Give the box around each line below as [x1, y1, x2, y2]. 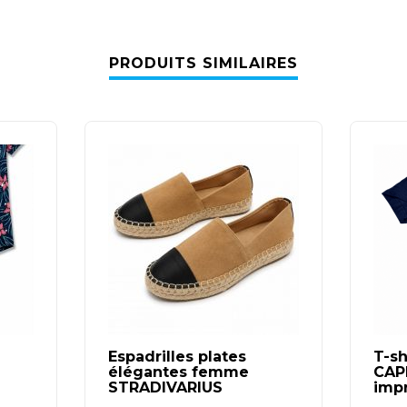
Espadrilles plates [108, 347, 246, 365]
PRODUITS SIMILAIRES [109, 54, 298, 72]
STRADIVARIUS [108, 378, 223, 396]
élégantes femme [108, 362, 249, 381]
